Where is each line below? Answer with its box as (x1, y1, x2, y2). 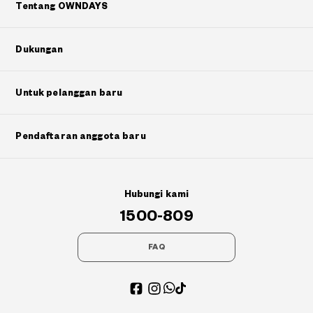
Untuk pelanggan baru (15, 89, 123, 98)
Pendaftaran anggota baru (15, 132, 146, 141)
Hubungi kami (124, 190, 189, 199)
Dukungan (15, 45, 64, 54)
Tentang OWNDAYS (15, 2, 108, 11)
